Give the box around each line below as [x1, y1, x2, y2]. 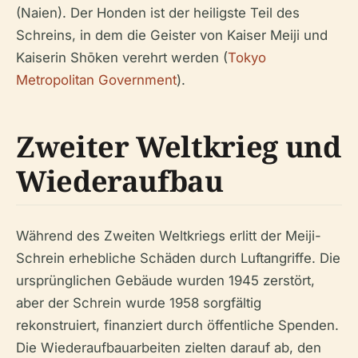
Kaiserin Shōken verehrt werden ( [16, 49, 228, 66]
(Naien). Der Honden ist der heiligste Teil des [16, 4, 300, 21]
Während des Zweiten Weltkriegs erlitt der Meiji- [16, 227, 321, 244]
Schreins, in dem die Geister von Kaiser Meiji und [16, 26, 328, 43]
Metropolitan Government [16, 71, 177, 88]
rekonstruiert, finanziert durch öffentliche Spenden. [16, 316, 339, 333]
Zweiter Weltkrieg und [16, 126, 341, 166]
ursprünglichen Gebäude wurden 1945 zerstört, [16, 272, 315, 288]
